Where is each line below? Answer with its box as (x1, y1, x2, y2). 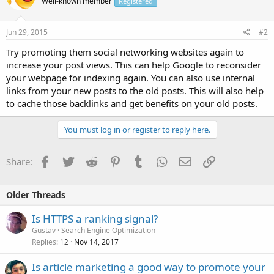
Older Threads (6, 189, 65, 201)
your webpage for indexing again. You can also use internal (6, 72, 255, 84)
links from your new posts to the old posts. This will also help (6, 84, 264, 97)
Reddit (97, 154, 124, 166)
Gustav (32, 225, 56, 235)
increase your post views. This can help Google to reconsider (6, 59, 261, 71)
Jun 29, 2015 (6, 27, 48, 37)
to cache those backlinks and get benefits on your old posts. (6, 97, 257, 109)
